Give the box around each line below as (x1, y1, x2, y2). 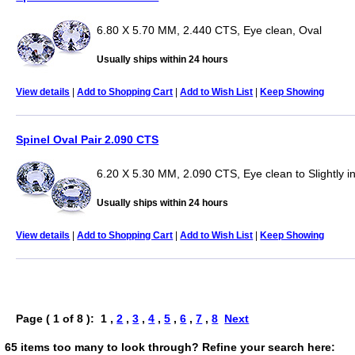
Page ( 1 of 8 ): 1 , (16, 311, 117, 325)
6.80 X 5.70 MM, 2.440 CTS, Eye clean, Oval (97, 23, 323, 36)
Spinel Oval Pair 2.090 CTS (16, 132, 159, 146)
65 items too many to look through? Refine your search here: (4, 340, 335, 353)
